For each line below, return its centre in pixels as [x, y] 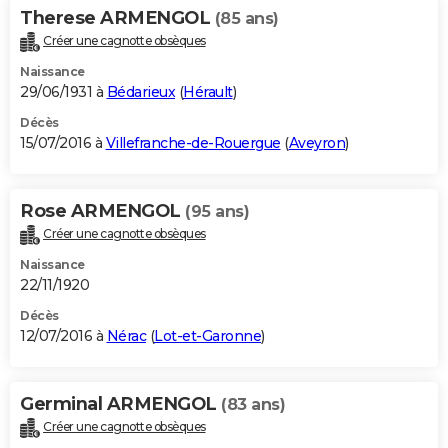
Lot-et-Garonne [207, 336]
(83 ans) [253, 405]
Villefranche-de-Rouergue [193, 143]
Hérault [208, 92]
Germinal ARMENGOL [120, 404]
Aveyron [316, 143]
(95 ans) [217, 212]
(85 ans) [246, 19]
